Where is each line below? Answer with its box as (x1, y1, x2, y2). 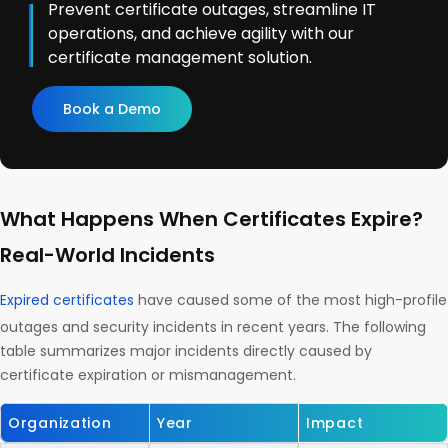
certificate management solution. (48, 46, 312, 70)
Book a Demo (63, 99, 161, 120)
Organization (8, 413, 112, 434)
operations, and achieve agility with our (48, 22, 354, 46)
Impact (306, 413, 364, 434)
